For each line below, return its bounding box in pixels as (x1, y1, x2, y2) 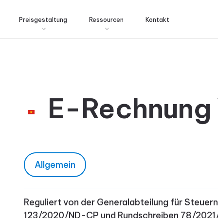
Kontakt (145, 16, 169, 23)
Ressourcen (89, 16, 124, 23)
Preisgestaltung (19, 16, 67, 23)
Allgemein (34, 159, 75, 170)
